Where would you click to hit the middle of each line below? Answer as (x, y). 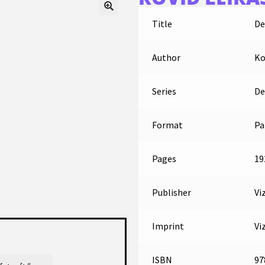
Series (164, 91)
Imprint (168, 226)
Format (167, 125)
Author (166, 57)
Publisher (171, 192)
